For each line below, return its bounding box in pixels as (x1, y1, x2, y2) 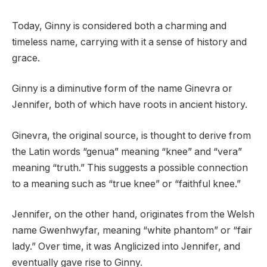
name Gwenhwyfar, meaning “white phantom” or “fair (12, 225, 252, 237)
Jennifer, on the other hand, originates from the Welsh (12, 209, 254, 221)
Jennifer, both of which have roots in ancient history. (12, 99, 247, 111)
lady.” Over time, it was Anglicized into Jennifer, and (12, 241, 240, 253)
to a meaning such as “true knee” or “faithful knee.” (12, 178, 241, 190)
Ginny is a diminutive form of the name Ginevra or (12, 83, 232, 95)
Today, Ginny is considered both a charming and (12, 20, 226, 32)
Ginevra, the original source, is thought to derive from (12, 129, 251, 141)
